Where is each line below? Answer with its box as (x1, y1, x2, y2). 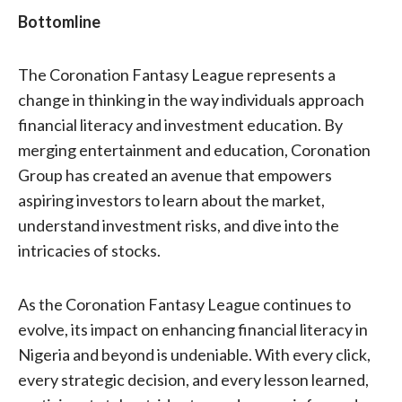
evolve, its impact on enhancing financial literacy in (17, 319, 368, 339)
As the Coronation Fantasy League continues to (17, 293, 351, 314)
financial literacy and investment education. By (17, 115, 343, 135)
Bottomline (17, 11, 100, 31)
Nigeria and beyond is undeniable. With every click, (17, 344, 371, 364)
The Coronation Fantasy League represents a (17, 65, 336, 85)
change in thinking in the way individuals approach (17, 90, 364, 110)
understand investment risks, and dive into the (17, 215, 339, 236)
